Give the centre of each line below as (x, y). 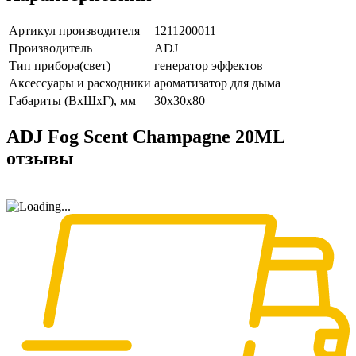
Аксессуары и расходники (80, 83)
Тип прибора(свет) (60, 66)
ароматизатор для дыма (217, 83)
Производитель (50, 48)
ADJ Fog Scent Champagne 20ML (145, 137)
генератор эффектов (209, 66)
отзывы (40, 159)
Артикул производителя (74, 31)
